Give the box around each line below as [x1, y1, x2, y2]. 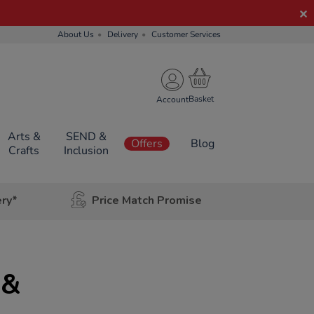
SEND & [65, 129, 107, 144]
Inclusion [63, 143, 109, 158]
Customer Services [151, 29, 221, 40]
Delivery [107, 29, 138, 40]
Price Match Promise [91, 192, 202, 208]
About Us [57, 29, 94, 40]
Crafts [8, 143, 40, 158]
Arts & [7, 129, 41, 144]
